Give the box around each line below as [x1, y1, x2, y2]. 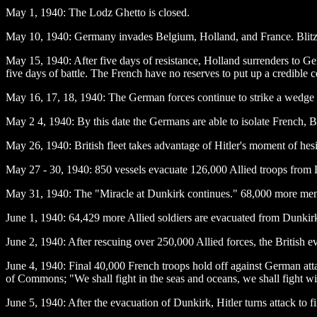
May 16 [6, 91, 40, 103]
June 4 [6, 259, 35, 272]
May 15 [6, 54, 40, 67]
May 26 [6, 139, 40, 151]
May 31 [6, 187, 40, 200]
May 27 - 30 [6, 163, 61, 175]
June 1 [6, 211, 35, 224]
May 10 [6, 30, 40, 42]
